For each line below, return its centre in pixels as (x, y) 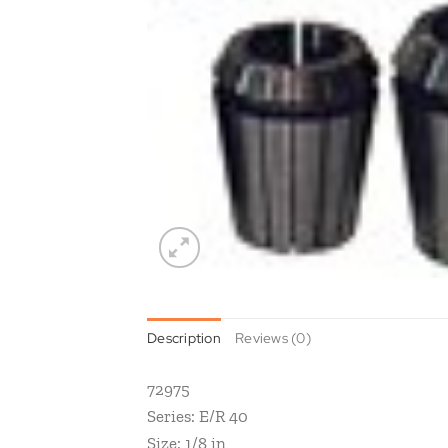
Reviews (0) (273, 337)
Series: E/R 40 (197, 415)
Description (184, 337)
